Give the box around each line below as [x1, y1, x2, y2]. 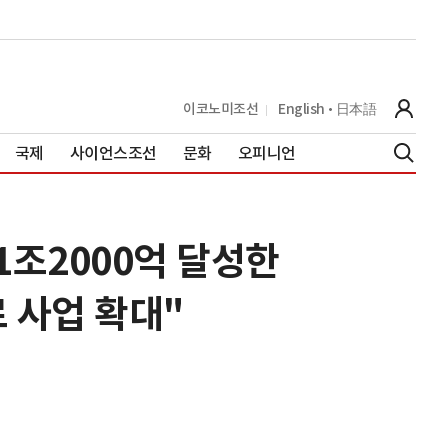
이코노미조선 [183, 99, 258, 118]
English [278, 99, 325, 118]
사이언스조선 [69, 142, 157, 163]
